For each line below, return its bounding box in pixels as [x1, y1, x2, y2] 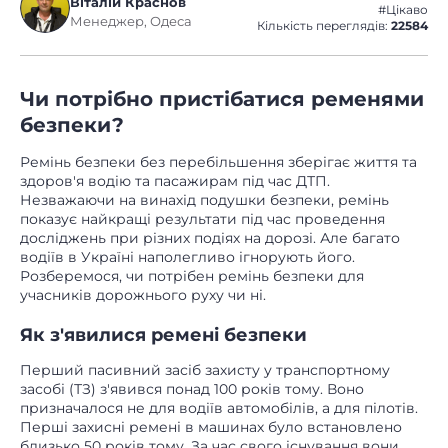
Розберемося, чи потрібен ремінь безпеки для [20, 267, 364, 286]
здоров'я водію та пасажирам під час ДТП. [20, 172, 330, 191]
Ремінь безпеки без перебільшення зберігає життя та [20, 153, 417, 172]
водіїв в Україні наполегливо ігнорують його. [20, 248, 355, 267]
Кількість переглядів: [257, 18, 391, 34]
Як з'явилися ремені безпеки [20, 324, 307, 347]
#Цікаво [378, 2, 428, 18]
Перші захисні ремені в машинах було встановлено [20, 418, 402, 437]
